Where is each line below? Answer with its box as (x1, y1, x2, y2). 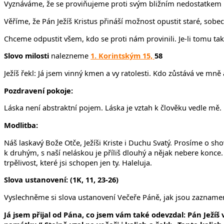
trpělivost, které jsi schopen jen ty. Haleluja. (4, 157, 152, 167)
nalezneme (51, 50, 90, 61)
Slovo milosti (4, 50, 51, 61)
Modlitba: (4, 119, 38, 130)
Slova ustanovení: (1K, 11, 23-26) (4, 174, 118, 185)
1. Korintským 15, (90, 50, 154, 61)
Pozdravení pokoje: (4, 85, 73, 95)
